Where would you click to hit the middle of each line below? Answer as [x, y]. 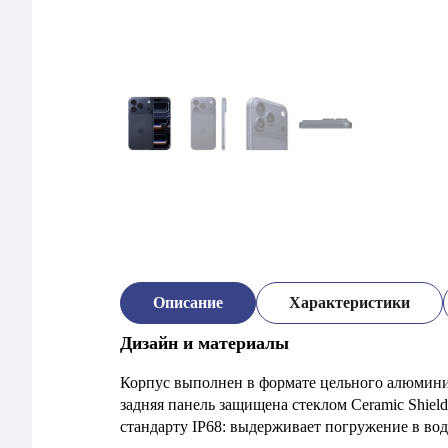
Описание [188, 302]
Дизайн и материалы [204, 343]
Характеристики [349, 302]
